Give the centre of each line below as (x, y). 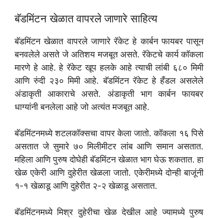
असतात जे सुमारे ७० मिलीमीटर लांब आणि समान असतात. (109, 146)
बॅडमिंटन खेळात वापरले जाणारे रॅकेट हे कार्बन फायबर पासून (109, 41)
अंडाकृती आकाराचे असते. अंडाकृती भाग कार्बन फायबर (109, 94)
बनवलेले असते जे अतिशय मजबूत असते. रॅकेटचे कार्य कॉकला (109, 54)
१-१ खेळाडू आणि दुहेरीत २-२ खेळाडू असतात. (86, 186)
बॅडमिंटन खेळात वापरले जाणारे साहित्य (86, 19)
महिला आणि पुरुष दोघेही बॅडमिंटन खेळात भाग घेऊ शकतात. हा (109, 160)
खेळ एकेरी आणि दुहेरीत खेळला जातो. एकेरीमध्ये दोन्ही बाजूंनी (109, 173)
